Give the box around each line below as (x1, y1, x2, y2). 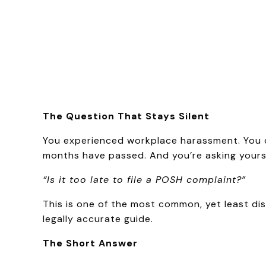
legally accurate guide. (43, 212, 153, 225)
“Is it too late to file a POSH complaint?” (43, 173, 246, 186)
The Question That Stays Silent (43, 109, 210, 122)
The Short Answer (43, 236, 138, 249)
